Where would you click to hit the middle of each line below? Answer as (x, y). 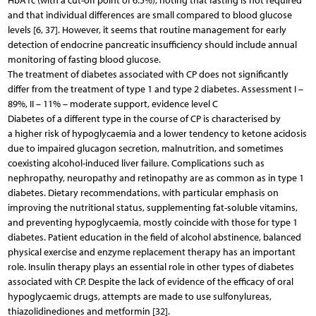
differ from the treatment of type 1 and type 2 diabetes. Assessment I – (155, 89)
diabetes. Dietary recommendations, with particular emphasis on (143, 193)
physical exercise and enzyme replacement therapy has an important (151, 252)
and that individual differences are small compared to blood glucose (150, 15)
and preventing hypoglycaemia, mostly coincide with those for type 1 (152, 222)
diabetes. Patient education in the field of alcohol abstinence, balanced (154, 237)
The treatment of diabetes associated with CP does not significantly (148, 74)
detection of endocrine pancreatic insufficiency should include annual (152, 44)
